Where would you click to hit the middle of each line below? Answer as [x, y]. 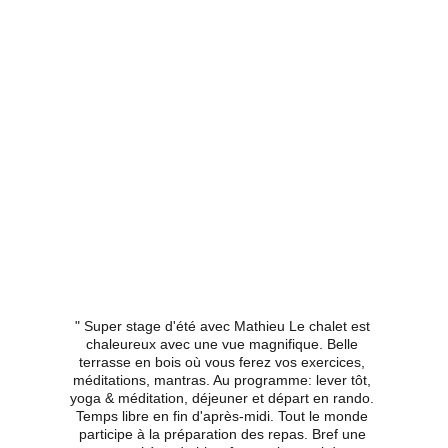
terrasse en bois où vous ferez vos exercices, [224, 362]
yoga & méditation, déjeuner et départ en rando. [224, 398]
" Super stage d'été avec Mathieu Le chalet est [224, 326]
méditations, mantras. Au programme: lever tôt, [224, 380]
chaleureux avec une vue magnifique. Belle [224, 344]
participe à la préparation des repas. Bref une [224, 434]
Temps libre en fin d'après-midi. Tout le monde [224, 416]
